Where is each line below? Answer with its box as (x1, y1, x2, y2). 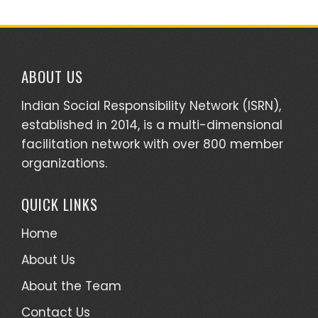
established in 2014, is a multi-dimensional (21, 116, 283, 133)
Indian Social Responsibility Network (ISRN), (21, 97, 281, 114)
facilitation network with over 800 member (21, 135, 283, 153)
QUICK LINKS (21, 192, 98, 215)
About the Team (21, 277, 121, 295)
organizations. (21, 154, 107, 172)
